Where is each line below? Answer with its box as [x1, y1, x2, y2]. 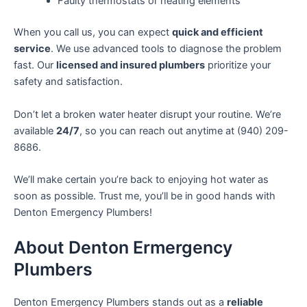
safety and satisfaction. [14, 75, 123, 88]
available [14, 124, 56, 137]
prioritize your [205, 59, 271, 72]
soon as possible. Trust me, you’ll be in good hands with [14, 189, 275, 202]
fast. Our [14, 59, 56, 72]
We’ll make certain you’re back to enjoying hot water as [14, 173, 269, 186]
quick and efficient [172, 26, 263, 39]
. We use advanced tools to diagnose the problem [51, 42, 282, 56]
